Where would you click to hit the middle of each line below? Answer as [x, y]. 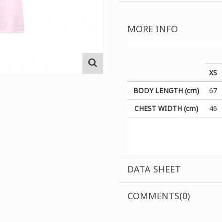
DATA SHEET [154, 169]
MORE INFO [153, 28]
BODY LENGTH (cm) [166, 90]
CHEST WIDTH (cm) [166, 108]
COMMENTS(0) [159, 195]
